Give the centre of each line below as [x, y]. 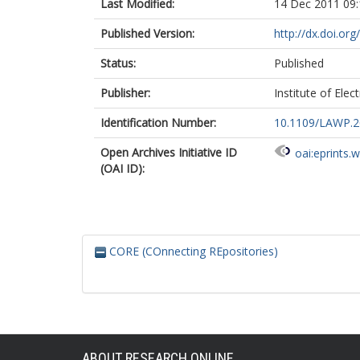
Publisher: [125, 93]
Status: [118, 63]
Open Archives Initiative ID [169, 152]
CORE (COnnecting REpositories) [192, 251]
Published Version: [147, 33]
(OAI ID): [123, 168]
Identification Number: [158, 123]
